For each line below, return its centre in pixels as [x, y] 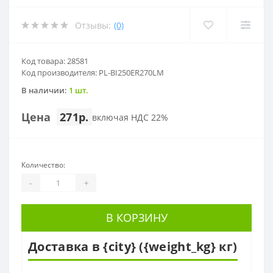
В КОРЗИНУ [136, 218]
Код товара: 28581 [55, 61]
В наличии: [45, 90]
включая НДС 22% [130, 117]
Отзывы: [93, 25]
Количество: [43, 165]
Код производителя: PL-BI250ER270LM [93, 73]
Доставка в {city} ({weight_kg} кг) [133, 247]
